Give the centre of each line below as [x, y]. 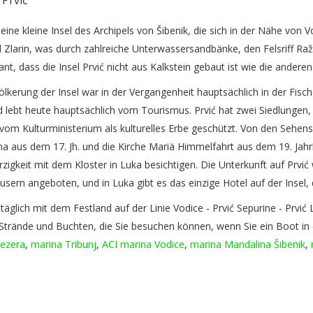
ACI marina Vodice [143, 244]
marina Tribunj [63, 244]
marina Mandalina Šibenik [247, 244]
